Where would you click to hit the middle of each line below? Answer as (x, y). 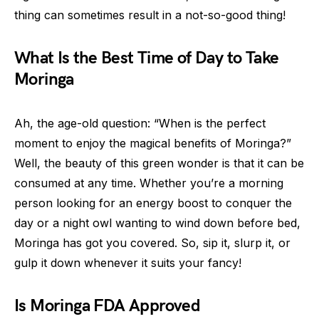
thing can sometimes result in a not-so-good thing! (150, 15)
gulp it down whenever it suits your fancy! (128, 263)
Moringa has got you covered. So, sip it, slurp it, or (152, 243)
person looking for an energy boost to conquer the (153, 203)
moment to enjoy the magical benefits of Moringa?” (153, 143)
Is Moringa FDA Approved (108, 306)
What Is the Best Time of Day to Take (147, 58)
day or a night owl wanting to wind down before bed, (157, 223)
